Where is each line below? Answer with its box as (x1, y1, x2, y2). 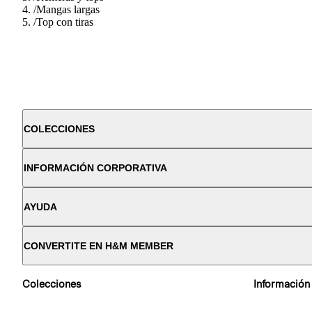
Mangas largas (36, 3, 100, 15)
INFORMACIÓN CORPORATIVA (24, 162, 167, 173)
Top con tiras (36, 15, 93, 28)
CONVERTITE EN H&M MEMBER (24, 240, 173, 251)
